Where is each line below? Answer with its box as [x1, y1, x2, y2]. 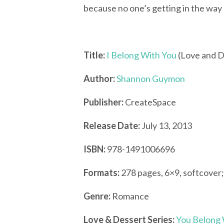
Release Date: [83, 120, 140, 131]
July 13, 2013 [140, 120, 192, 131]
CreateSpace [123, 96, 176, 107]
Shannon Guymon [116, 73, 185, 84]
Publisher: [83, 96, 123, 107]
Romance [110, 190, 149, 201]
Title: [83, 49, 105, 60]
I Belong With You [105, 49, 176, 60]
